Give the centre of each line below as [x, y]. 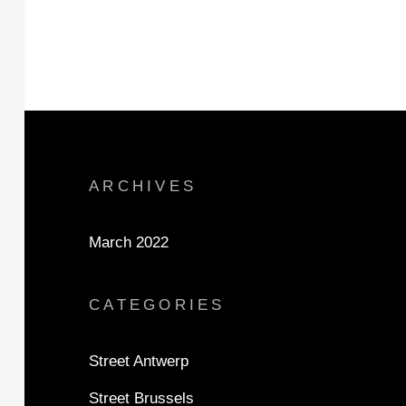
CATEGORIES [157, 305]
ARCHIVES [143, 186]
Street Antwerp [139, 361]
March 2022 [129, 242]
